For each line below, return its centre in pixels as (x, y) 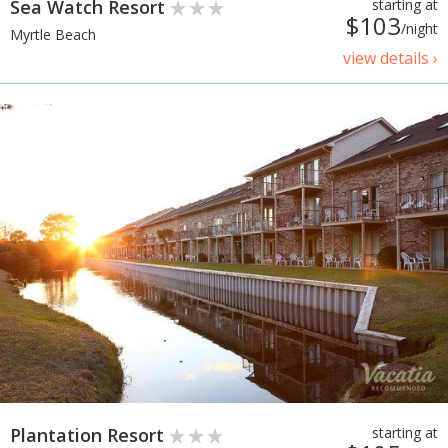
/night (419, 28)
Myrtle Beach (53, 35)
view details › (390, 57)
